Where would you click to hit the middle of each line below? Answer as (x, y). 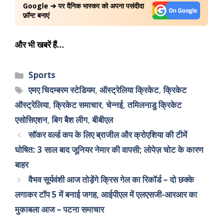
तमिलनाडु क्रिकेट (155, 105)
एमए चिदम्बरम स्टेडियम (62, 90)
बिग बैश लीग (70, 120)
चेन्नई (114, 105)
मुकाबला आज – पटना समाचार (59, 210)
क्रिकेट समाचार (77, 105)
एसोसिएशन (31, 120)
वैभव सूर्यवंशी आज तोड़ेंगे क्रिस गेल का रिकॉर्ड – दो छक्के (111, 180)
